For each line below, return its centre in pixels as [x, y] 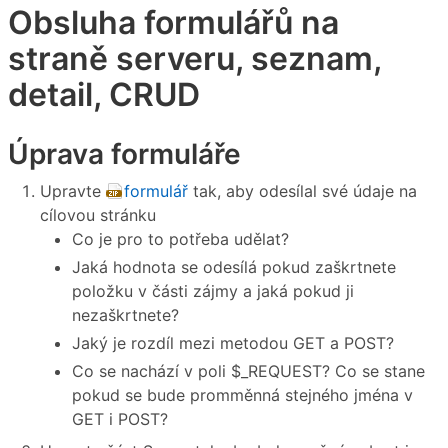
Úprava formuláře [124, 153]
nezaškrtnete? [125, 315]
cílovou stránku [98, 215]
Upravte [73, 191]
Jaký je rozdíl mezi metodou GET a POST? [233, 343]
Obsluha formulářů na [173, 22]
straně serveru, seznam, [194, 58]
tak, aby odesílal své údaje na [302, 191]
